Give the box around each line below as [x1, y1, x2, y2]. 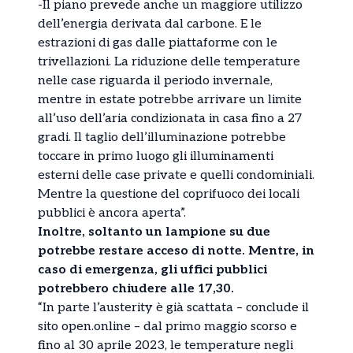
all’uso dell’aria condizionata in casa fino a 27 [38, 110, 302, 126]
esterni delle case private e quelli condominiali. [38, 167, 314, 183]
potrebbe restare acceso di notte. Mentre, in [38, 243, 314, 258]
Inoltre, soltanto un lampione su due [38, 224, 270, 240]
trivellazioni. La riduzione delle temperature [38, 54, 300, 69]
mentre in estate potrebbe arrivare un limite [38, 91, 302, 107]
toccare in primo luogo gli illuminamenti [38, 148, 273, 164]
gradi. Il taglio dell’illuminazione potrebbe [38, 129, 286, 145]
